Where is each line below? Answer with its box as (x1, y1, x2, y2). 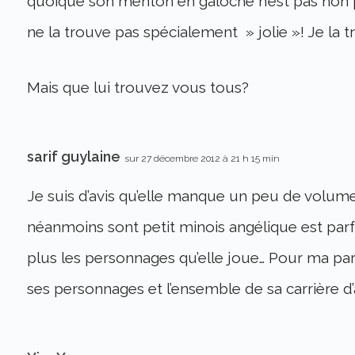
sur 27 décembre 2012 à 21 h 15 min (124, 152, 280, 164)
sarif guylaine (26, 147, 120, 165)
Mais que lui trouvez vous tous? (26, 78, 249, 96)
